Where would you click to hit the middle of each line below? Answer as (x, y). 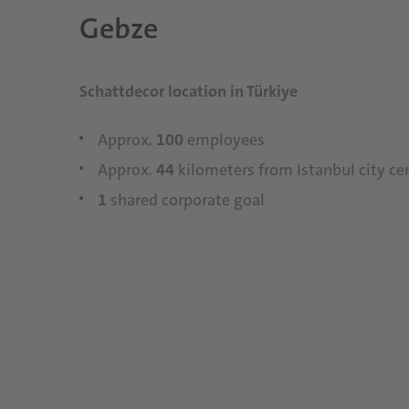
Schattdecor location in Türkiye (189, 92)
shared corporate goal (188, 200)
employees (226, 140)
